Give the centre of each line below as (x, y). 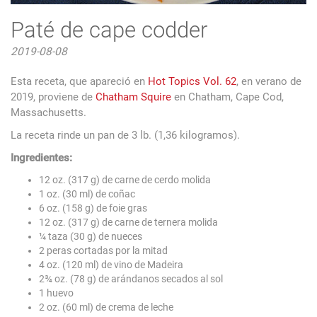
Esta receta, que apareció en (79, 81)
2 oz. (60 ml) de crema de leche (106, 307)
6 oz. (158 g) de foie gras (93, 208)
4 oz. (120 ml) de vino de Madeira (111, 264)
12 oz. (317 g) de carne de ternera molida (128, 222)
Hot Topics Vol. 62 (192, 81)
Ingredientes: (41, 157)
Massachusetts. (48, 112)
